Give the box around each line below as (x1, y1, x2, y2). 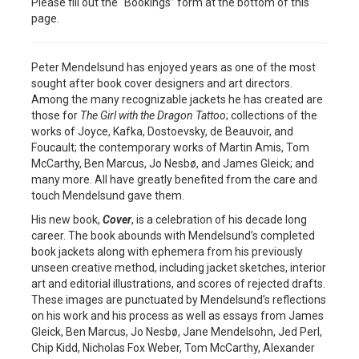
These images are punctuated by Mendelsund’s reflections (31, 293, 326, 307)
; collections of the (226, 109, 317, 123)
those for (31, 109, 80, 123)
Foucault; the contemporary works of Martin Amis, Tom (31, 141, 309, 155)
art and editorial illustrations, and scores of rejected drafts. (31, 277, 325, 291)
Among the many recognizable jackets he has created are (31, 93, 323, 107)
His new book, (31, 213, 103, 227)
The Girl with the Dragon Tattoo (80, 109, 226, 123)
